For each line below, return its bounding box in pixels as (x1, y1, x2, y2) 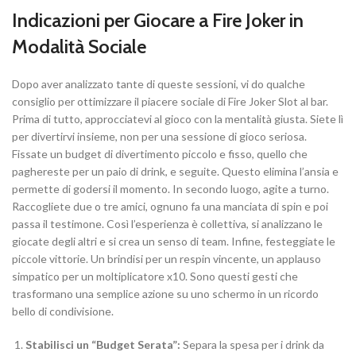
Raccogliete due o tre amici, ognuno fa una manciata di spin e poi (12, 199, 328, 214)
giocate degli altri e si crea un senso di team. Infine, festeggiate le (12, 234, 335, 249)
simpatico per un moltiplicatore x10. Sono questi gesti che (12, 269, 298, 284)
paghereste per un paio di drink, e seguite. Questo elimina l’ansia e (12, 164, 339, 179)
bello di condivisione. (12, 304, 114, 319)
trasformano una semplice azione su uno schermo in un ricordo (12, 287, 319, 301)
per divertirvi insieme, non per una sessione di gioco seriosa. (12, 130, 307, 144)
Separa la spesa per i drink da (180, 338, 324, 352)
